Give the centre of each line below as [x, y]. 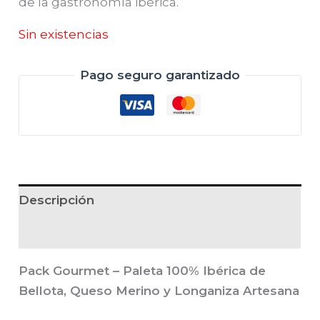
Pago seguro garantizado [160, 75]
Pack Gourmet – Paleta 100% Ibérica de [142, 270]
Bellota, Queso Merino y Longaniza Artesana [159, 290]
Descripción [57, 200]
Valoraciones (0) [69, 232]
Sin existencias [64, 34]
